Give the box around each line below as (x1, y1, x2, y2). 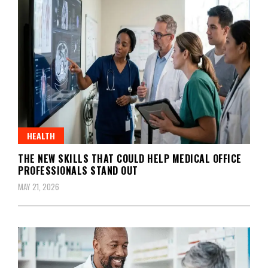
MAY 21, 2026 (18, 180, 59, 193)
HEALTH (27, 129, 55, 142)
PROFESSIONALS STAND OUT (18, 163, 138, 178)
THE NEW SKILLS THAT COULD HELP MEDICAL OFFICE (18, 151, 242, 166)
